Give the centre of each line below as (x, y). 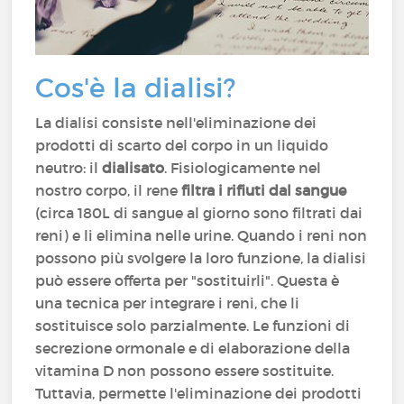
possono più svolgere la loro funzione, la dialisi (201, 258)
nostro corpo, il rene (109, 190)
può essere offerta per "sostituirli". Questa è (188, 280)
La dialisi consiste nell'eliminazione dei (176, 123)
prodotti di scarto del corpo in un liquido (182, 145)
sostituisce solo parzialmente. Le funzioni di (193, 326)
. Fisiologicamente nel (243, 168)
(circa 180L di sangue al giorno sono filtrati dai (199, 213)
